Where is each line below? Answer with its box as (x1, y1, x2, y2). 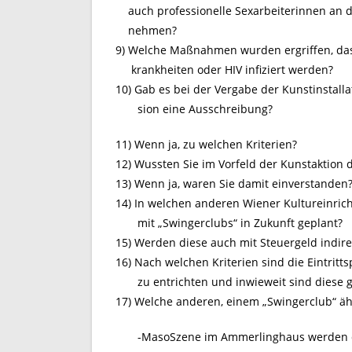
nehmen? (115, 23, 177, 38)
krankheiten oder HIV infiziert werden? (115, 62, 333, 77)
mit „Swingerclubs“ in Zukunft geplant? (115, 215, 343, 230)
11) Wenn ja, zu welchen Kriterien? (115, 137, 297, 152)
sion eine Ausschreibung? (115, 101, 273, 116)
